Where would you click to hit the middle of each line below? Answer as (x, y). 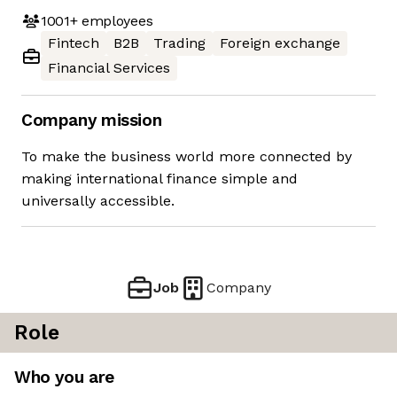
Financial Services (109, 68)
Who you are (64, 378)
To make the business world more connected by (187, 157)
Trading (179, 43)
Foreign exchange (280, 43)
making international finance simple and (160, 179)
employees (115, 20)
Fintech (74, 43)
